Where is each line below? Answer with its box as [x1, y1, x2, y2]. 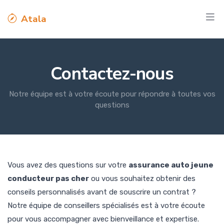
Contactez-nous [50, 61, 174, 85]
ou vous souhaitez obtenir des [89, 174, 195, 183]
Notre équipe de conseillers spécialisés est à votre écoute [7, 201, 205, 210]
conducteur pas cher [7, 174, 89, 183]
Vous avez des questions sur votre [7, 160, 128, 169]
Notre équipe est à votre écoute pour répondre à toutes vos [8, 89, 215, 98]
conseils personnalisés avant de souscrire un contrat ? [7, 187, 196, 196]
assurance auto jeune [128, 160, 213, 169]
